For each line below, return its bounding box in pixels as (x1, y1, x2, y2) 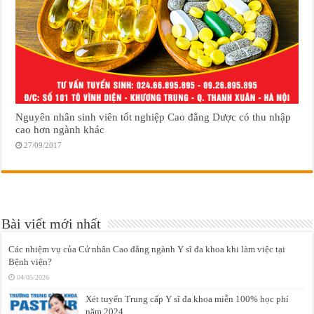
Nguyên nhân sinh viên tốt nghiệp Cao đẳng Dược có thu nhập (15, 111, 292, 123)
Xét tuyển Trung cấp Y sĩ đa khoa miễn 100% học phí (86, 294, 289, 305)
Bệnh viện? (8, 257, 53, 268)
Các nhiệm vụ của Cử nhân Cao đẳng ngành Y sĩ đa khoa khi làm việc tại (8, 244, 286, 255)
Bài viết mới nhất (1, 216, 102, 232)
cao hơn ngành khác (15, 123, 105, 136)
